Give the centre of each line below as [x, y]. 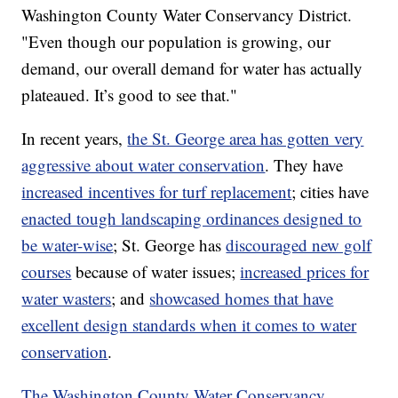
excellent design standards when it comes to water [189, 325]
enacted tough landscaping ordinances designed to [192, 219]
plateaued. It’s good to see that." [130, 95]
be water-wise [68, 245]
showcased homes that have [242, 298]
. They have [304, 165]
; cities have [330, 192]
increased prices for [305, 272]
